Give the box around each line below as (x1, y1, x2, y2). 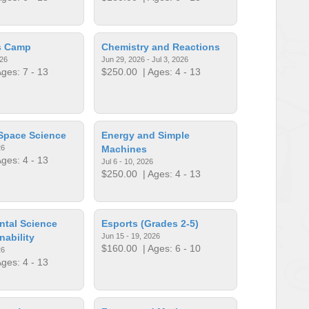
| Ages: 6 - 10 (137, 242, 201, 254)
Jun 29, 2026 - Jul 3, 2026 (101, 54, 189, 63)
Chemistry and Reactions (101, 41, 221, 52)
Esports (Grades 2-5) (101, 217, 199, 229)
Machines (101, 143, 148, 154)
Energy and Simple (101, 129, 190, 141)
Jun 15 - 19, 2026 (101, 231, 161, 240)
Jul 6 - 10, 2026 (101, 157, 154, 166)
